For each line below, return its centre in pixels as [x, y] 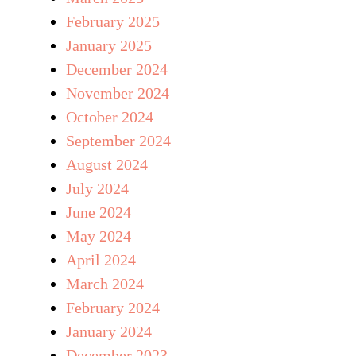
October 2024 [110, 116]
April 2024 [101, 259]
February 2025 [113, 21]
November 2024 [118, 93]
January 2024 [109, 331]
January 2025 [109, 45]
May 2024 [99, 236]
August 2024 [107, 164]
